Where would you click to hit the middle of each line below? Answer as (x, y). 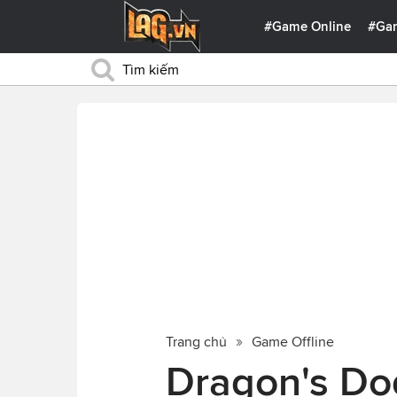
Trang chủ (196, 341)
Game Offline (293, 341)
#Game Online (308, 27)
